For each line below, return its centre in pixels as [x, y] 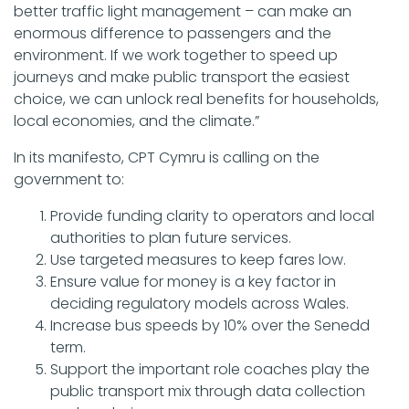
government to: [69, 180]
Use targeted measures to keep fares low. [198, 260]
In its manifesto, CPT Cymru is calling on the [167, 158]
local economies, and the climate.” [136, 121]
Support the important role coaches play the [210, 370]
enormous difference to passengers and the [173, 34]
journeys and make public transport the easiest [182, 78]
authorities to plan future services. [171, 238]
